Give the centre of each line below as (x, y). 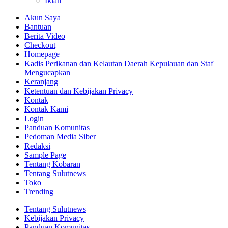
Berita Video (45, 36)
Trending (39, 191)
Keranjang (41, 81)
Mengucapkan (47, 72)
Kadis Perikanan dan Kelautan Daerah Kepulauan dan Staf (119, 63)
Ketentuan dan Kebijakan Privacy (79, 91)
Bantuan (38, 26)
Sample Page (45, 155)
